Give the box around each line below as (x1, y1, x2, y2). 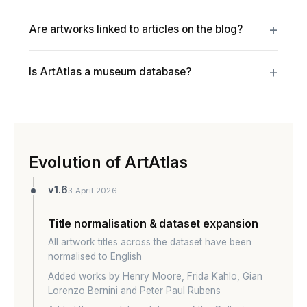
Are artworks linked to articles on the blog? (28, 22, 243, 36)
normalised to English (47, 251, 142, 262)
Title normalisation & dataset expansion (47, 217, 258, 231)
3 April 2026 (67, 185, 117, 195)
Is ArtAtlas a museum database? (28, 64, 191, 78)
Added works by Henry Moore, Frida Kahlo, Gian (47, 270, 262, 282)
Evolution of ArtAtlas (28, 152, 188, 173)
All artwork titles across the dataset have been (47, 236, 251, 248)
